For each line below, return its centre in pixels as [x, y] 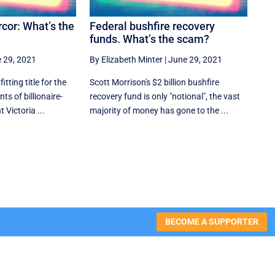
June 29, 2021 [196, 60]
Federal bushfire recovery [153, 26]
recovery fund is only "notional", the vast [165, 97]
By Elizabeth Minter [126, 60]
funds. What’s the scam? [150, 39]
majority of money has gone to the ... [159, 111]
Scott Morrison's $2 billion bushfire [155, 83]
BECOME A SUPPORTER [211, 222]
